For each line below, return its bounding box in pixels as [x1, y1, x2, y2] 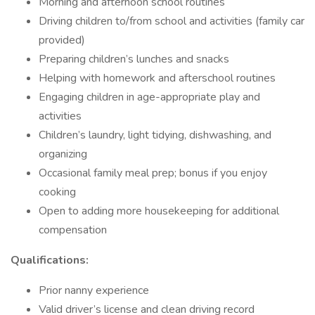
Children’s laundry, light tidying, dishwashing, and [39, 127, 271, 143]
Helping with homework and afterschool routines [39, 70, 276, 86]
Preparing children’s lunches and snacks [39, 51, 229, 67]
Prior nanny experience [39, 283, 149, 298]
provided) [39, 32, 85, 48]
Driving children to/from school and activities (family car [39, 13, 304, 29]
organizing [39, 146, 87, 162]
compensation [39, 222, 107, 238]
